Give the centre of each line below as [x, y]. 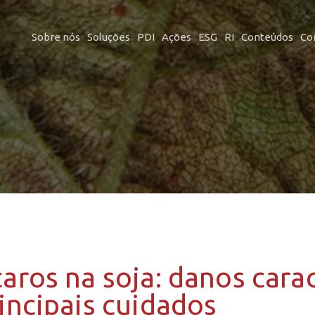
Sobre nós [56, 37]
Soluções [108, 37]
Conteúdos [267, 37]
